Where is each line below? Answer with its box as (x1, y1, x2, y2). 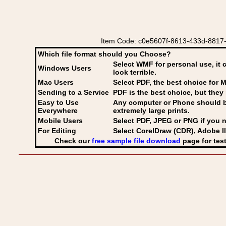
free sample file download (91, 137, 181, 145)
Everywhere (38, 106, 78, 115)
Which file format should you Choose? (38, 50, 171, 58)
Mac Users (38, 78, 74, 86)
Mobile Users (38, 117, 83, 125)
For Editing (38, 127, 76, 135)
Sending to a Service (38, 88, 109, 96)
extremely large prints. (113, 106, 190, 115)
